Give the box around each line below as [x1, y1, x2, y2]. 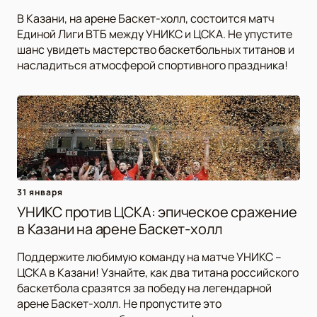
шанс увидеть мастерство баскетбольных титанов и [17, 41, 294, 57]
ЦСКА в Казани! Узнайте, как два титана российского [17, 264, 299, 280]
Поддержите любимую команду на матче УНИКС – [17, 248, 282, 265]
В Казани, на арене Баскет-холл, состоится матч [17, 10, 275, 26]
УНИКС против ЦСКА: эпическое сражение [17, 202, 297, 221]
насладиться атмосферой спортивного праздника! [17, 57, 288, 73]
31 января [17, 185, 63, 198]
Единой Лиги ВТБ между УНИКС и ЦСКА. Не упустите [17, 25, 292, 42]
